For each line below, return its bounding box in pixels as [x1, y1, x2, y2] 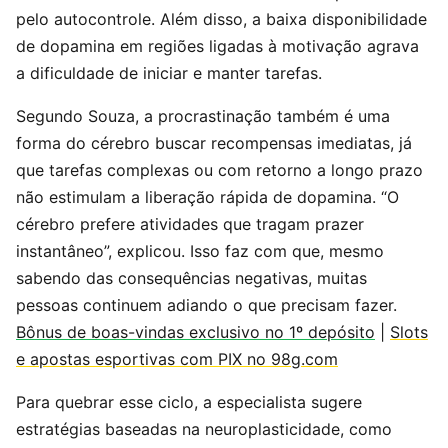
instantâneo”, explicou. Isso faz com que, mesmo [16, 241, 384, 261]
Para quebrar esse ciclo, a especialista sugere [16, 392, 362, 412]
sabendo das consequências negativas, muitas [16, 268, 367, 288]
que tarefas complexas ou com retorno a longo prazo [16, 160, 423, 180]
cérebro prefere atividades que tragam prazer [16, 214, 364, 234]
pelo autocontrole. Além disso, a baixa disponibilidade [16, 9, 427, 29]
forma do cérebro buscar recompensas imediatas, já [16, 133, 412, 153]
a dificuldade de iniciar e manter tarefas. [16, 63, 322, 83]
